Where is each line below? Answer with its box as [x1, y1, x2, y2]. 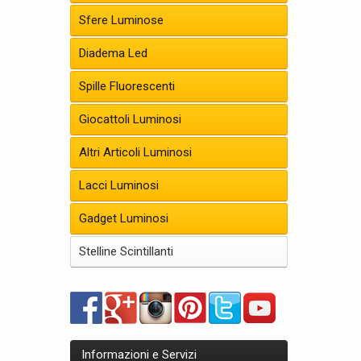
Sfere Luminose [79, 13, 164, 27]
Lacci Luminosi [79, 178, 159, 193]
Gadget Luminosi [79, 211, 168, 226]
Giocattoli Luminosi [79, 112, 181, 127]
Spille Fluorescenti [79, 79, 175, 93]
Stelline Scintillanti [79, 244, 173, 259]
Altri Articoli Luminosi [79, 145, 192, 160]
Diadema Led [79, 46, 147, 60]
